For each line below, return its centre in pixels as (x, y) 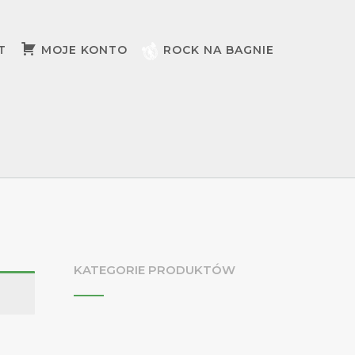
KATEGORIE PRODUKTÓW (154, 270)
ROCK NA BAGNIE (219, 50)
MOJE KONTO (84, 50)
